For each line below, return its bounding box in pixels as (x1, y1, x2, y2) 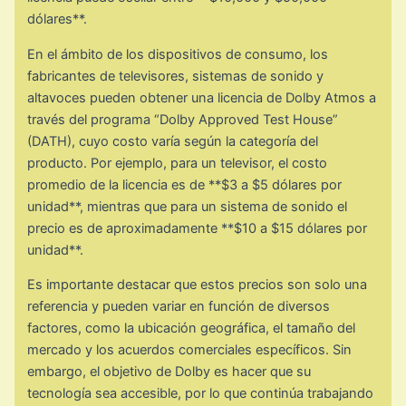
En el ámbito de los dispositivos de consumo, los (27, 45, 329, 63)
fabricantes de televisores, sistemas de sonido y (27, 67, 324, 84)
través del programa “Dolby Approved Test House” (27, 111, 339, 128)
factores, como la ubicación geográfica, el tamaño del (27, 320, 356, 337)
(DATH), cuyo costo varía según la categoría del (27, 132, 319, 150)
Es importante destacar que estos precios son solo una (27, 276, 368, 294)
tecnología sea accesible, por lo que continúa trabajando (27, 385, 374, 402)
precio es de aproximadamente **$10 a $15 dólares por (27, 219, 368, 237)
